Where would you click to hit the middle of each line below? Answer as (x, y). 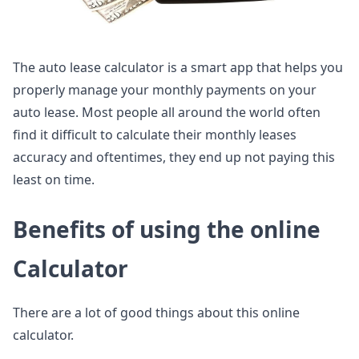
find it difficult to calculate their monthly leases (155, 135)
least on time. (54, 180)
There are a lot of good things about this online (156, 313)
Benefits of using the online (167, 230)
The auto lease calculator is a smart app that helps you (178, 68)
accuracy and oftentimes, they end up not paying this (174, 157)
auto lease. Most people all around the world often (167, 113)
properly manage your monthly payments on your (165, 90)
